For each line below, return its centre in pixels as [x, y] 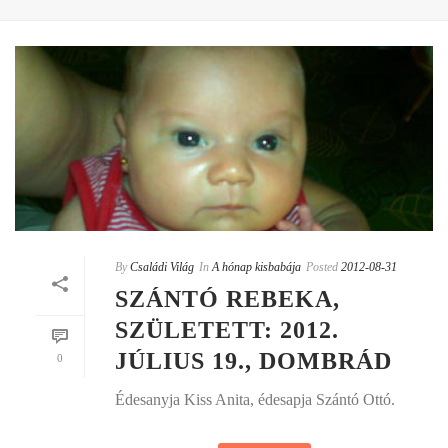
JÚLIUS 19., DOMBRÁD [253, 360]
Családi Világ [162, 266]
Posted [322, 266]
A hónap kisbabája [256, 266]
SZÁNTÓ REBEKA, [227, 298]
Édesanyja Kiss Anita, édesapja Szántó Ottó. [255, 399]
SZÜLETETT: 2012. [227, 329]
